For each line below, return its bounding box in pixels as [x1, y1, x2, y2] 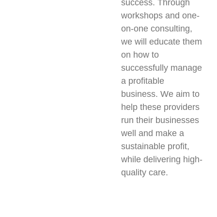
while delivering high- [121, 154, 202, 164]
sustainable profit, [121, 141, 189, 151]
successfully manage [121, 62, 202, 73]
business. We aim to [121, 89, 200, 99]
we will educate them [121, 36, 202, 46]
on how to [121, 49, 159, 60]
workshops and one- [121, 10, 200, 20]
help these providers [121, 102, 200, 112]
